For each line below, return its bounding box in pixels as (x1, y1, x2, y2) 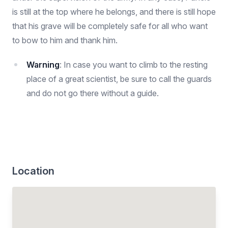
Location (12, 165, 54, 177)
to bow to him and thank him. (12, 35, 118, 45)
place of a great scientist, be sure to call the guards (26, 74, 212, 84)
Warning (26, 60, 60, 70)
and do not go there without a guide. (26, 88, 159, 98)
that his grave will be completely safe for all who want (12, 21, 208, 31)
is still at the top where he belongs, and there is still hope (12, 7, 216, 17)
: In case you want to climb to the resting (60, 60, 208, 70)
